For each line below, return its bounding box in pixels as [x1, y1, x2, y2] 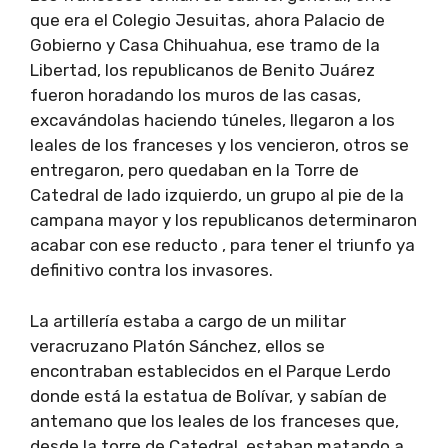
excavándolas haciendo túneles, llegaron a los [30, 110, 395, 131]
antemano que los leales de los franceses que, [30, 410, 399, 431]
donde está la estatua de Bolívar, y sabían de [30, 385, 387, 406]
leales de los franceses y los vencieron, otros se [30, 135, 409, 156]
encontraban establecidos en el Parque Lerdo [30, 360, 391, 381]
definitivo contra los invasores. [30, 260, 273, 281]
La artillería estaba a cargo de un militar [30, 310, 346, 331]
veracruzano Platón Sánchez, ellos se [30, 335, 325, 356]
